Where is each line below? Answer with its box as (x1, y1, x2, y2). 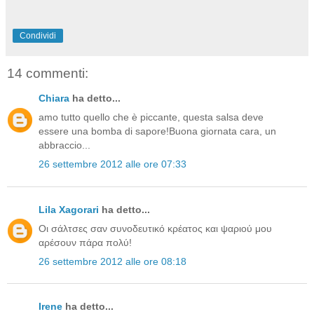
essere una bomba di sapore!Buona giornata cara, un (39, 125, 276, 137)
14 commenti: (7, 65, 88, 81)
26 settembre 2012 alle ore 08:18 (39, 255, 186, 267)
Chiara (39, 92, 72, 104)
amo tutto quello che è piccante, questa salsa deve (39, 111, 264, 123)
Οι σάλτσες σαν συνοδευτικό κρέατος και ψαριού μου (39, 222, 272, 234)
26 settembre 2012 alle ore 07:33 (39, 158, 186, 170)
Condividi (20, 30, 56, 41)
